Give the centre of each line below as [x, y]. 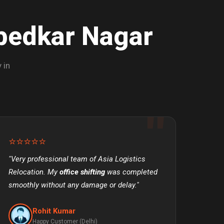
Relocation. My [34, 172]
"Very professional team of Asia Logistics [77, 159]
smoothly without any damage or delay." [74, 185]
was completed [131, 172]
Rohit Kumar [54, 211]
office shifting [82, 172]
